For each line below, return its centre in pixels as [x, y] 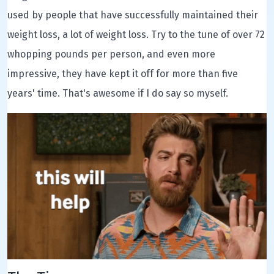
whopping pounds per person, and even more [111, 54]
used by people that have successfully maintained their [133, 15]
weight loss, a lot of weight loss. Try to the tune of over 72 [136, 35]
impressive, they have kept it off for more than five [123, 74]
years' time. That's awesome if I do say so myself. [118, 93]
